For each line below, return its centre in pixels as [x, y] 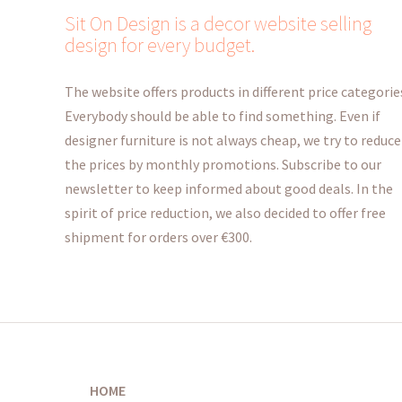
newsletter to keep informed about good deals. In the [229, 188]
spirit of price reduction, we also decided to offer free [225, 212]
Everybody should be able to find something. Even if [223, 115]
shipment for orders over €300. [158, 236]
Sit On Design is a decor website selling [218, 23]
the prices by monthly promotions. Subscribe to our [223, 164]
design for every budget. [160, 44]
